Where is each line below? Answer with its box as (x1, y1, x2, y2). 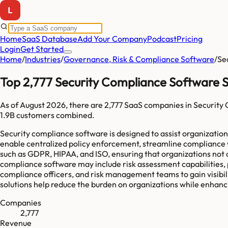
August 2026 (20, 99, 66, 110)
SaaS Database (22, 34, 77, 44)
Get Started (20, 44, 64, 54)
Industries (25, 54, 61, 64)
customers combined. (15, 109, 95, 120)
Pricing (177, 34, 203, 44)
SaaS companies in (123, 99, 193, 110)
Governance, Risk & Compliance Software (64, 54, 214, 64)
